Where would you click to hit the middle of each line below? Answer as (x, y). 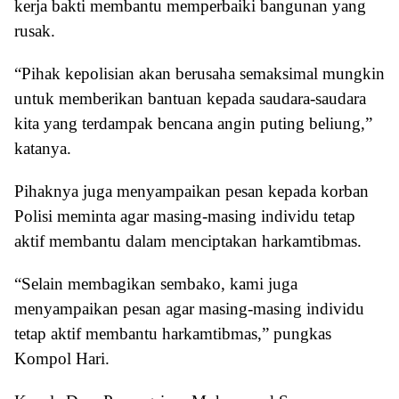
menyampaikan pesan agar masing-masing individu (189, 308)
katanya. (43, 148)
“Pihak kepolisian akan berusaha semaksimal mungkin (199, 73)
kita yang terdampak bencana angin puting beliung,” (193, 123)
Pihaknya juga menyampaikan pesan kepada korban (191, 191)
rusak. (35, 30)
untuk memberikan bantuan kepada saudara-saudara (190, 98)
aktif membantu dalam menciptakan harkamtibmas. (188, 240)
